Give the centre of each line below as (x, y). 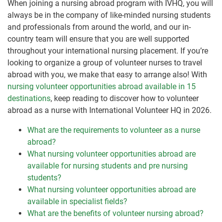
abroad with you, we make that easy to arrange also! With (107, 75)
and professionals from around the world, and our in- (99, 27)
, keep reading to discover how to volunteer (125, 99)
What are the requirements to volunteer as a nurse (114, 130)
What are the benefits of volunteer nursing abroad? (115, 214)
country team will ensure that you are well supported (98, 39)
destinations (29, 99)
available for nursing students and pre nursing (108, 166)
